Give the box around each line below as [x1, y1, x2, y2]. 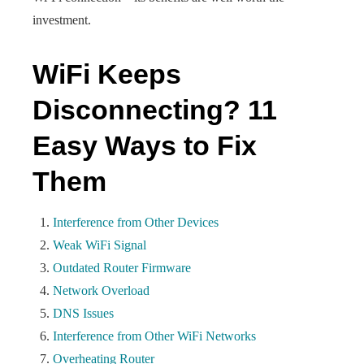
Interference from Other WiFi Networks [53, 329, 256, 343]
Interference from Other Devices [53, 215, 219, 229]
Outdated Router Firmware [53, 261, 191, 275]
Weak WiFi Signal [53, 238, 146, 252]
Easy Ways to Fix [32, 130, 257, 161]
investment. [32, 13, 91, 27]
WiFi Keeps [32, 58, 181, 89]
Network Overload [53, 284, 149, 297]
